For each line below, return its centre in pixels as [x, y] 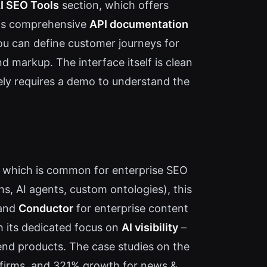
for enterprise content [131, 209]
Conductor [46, 209]
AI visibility [150, 228]
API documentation [139, 24]
